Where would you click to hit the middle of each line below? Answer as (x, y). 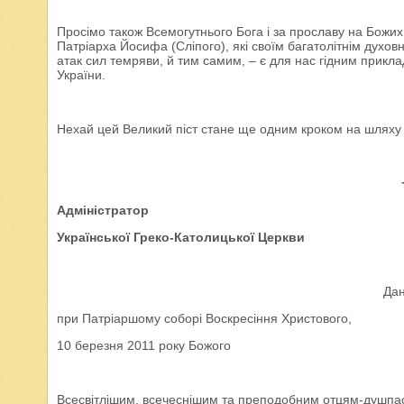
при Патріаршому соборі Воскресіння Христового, (204, 318)
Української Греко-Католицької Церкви (181, 237)
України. (81, 75)
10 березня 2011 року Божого (144, 345)
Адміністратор (103, 210)
